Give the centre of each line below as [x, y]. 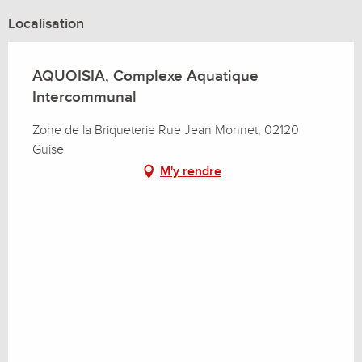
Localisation [46, 23]
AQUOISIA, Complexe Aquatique [145, 76]
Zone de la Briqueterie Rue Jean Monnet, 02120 [166, 130]
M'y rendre [191, 171]
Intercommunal [84, 97]
